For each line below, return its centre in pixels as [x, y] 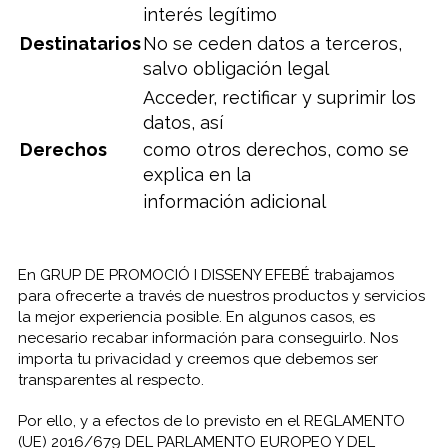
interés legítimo [209, 14]
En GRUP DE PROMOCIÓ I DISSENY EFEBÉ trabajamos [205, 275]
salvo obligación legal [235, 68]
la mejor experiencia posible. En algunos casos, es [196, 317]
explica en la [196, 174]
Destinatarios [80, 43]
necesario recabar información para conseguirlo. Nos [207, 338]
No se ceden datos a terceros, [272, 43]
